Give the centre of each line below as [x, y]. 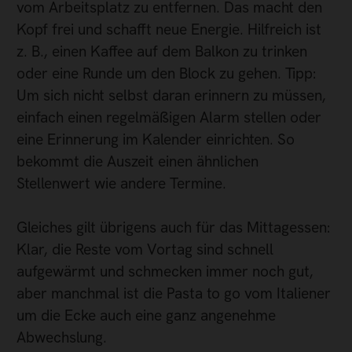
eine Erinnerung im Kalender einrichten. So [156, 139]
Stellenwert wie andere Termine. [121, 183]
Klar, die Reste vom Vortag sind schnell [145, 250]
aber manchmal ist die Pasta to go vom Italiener [174, 294]
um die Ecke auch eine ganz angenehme [146, 316]
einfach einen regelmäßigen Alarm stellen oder [169, 117]
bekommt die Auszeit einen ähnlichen [137, 161]
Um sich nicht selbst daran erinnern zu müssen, [171, 95]
